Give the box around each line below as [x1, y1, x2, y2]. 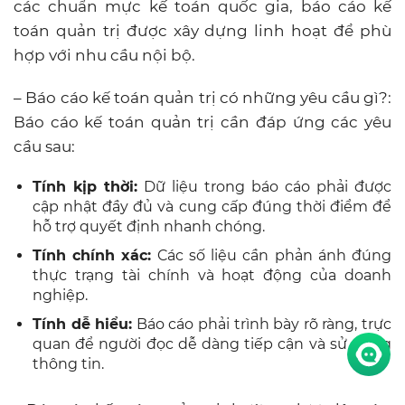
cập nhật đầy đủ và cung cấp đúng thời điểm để [33, 197, 391, 215]
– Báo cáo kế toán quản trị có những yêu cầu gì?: [14, 88, 391, 107]
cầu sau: [14, 137, 75, 155]
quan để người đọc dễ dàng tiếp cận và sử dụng [33, 334, 391, 353]
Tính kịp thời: [33, 177, 137, 195]
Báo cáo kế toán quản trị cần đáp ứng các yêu [14, 112, 391, 131]
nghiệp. [33, 286, 88, 304]
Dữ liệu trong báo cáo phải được [137, 177, 391, 195]
